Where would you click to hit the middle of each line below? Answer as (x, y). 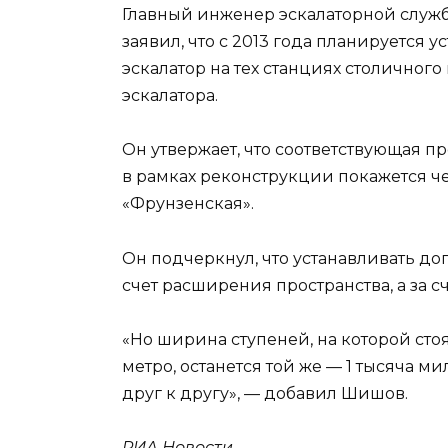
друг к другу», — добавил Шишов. (265, 393)
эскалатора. (170, 96)
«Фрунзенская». (188, 204)
